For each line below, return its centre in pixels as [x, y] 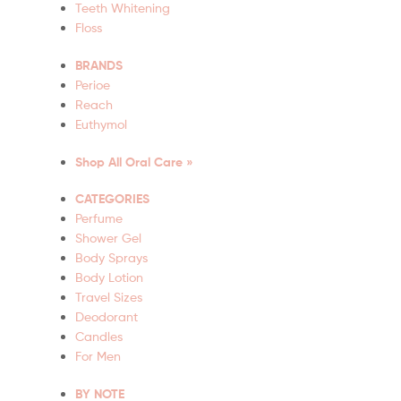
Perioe [93, 84]
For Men [98, 356]
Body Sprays [111, 258]
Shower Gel [108, 238]
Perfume [99, 218]
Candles [99, 337]
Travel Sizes [109, 297]
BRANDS [99, 65]
